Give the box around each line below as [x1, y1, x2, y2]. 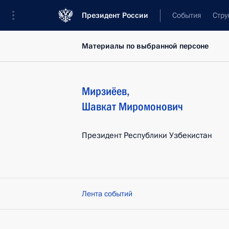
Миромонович [119, 100, 183, 113]
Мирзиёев [82, 85, 127, 98]
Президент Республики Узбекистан [82, 130, 212, 141]
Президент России [82, 10, 148, 20]
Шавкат [82, 100, 116, 113]
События [172, 10, 201, 20]
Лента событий [82, 189, 132, 199]
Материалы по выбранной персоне [82, 41, 209, 51]
